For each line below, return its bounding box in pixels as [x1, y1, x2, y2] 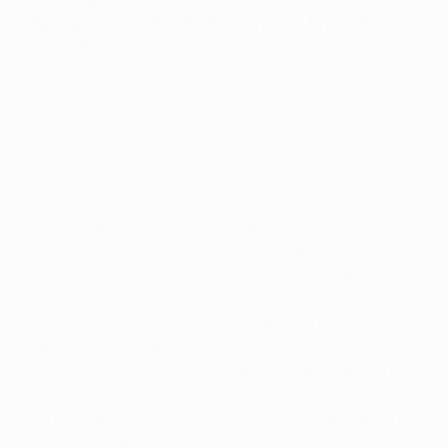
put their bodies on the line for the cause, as [24, 239, 358, 258]
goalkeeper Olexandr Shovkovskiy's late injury [24, 383, 368, 402]
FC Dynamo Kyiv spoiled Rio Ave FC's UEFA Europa [24, 101, 401, 120]
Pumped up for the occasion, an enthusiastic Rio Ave [24, 215, 424, 234]
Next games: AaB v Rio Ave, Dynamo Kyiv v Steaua [33, 13, 408, 32]
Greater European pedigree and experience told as [24, 77, 403, 96]
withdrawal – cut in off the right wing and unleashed [24, 407, 420, 426]
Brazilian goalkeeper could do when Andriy [24, 335, 345, 354]
